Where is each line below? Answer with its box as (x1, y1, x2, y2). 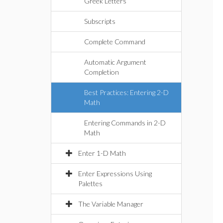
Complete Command (84, 37, 145, 46)
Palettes (78, 179, 103, 188)
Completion (84, 68, 119, 76)
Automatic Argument (84, 58, 146, 66)
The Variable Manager (78, 200, 143, 208)
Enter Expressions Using (78, 169, 152, 178)
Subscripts (84, 17, 115, 25)
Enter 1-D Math (78, 149, 126, 157)
